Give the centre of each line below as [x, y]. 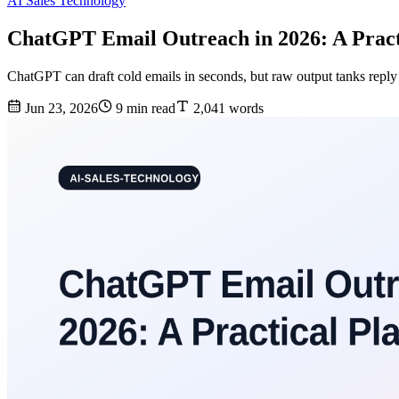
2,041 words [227, 109]
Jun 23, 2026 [60, 109]
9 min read [144, 109]
